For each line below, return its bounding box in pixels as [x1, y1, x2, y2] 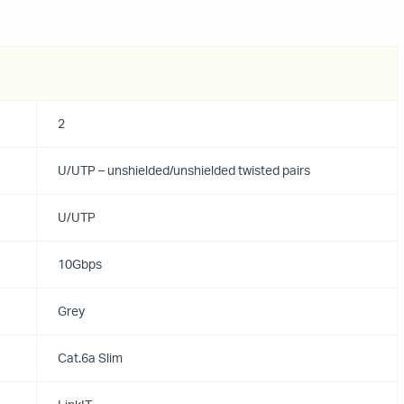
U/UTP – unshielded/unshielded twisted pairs [58, 165, 310, 178]
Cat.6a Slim [58, 353, 123, 365]
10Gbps [58, 259, 102, 271]
